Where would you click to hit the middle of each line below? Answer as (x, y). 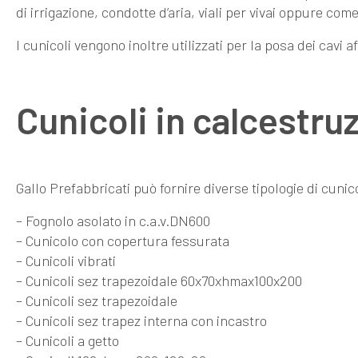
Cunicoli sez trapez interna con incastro (146, 320)
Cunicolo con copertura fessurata (127, 240)
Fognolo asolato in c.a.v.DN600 (118, 220)
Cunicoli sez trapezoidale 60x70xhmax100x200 (164, 280)
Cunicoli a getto (72, 340)
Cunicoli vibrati (71, 260)
